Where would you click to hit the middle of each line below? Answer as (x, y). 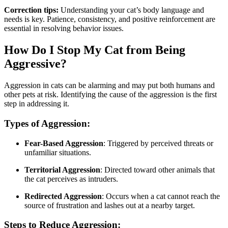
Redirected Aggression (63, 196)
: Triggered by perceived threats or (158, 143)
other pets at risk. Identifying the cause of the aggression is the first (110, 95)
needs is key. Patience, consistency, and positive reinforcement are (110, 19)
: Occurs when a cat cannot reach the (161, 196)
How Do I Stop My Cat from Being (95, 50)
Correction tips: (31, 10)
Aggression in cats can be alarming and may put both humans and (109, 85)
